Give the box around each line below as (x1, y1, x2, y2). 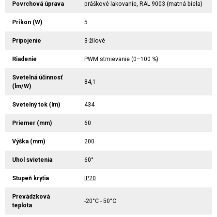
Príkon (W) (12, 18, 42, 26)
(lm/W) (12, 82, 31, 90)
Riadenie (12, 55, 37, 62)
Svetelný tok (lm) (12, 101, 60, 108)
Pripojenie (12, 37, 41, 44)
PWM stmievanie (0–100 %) (84, 55, 158, 62)
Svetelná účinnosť (12, 74, 62, 81)
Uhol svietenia (12, 156, 52, 163)
